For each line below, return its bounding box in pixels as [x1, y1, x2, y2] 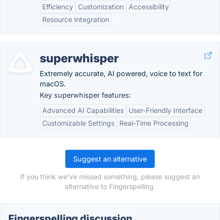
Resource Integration [42, 15, 109, 24]
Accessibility [129, 2, 169, 11]
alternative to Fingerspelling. [64, 182, 156, 191]
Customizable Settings [42, 119, 114, 127]
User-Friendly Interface [129, 106, 202, 114]
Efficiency [42, 2, 73, 11]
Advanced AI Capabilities [42, 106, 124, 114]
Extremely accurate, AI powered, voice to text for [40, 69, 202, 78]
